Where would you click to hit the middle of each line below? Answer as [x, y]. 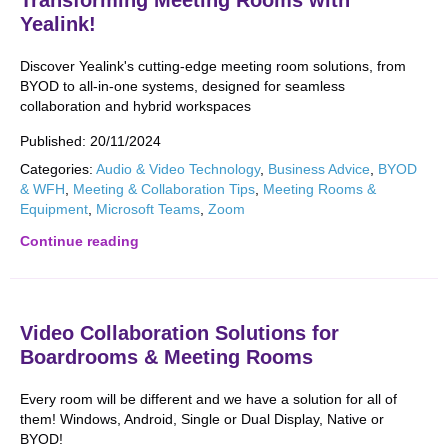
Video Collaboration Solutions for [179, 333]
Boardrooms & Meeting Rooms [166, 357]
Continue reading [79, 241]
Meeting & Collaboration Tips [164, 189]
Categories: [56, 169]
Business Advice [319, 169]
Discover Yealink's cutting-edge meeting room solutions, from [213, 66]
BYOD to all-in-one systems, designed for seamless [182, 86]
